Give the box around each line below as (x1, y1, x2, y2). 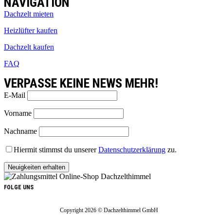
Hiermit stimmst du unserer (14, 145, 98, 154)
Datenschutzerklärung (98, 145, 165, 154)
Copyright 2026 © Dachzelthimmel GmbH (60, 207, 158, 214)
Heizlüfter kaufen (4, 26, 57, 35)
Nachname (4, 127, 37, 136)
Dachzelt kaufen (4, 43, 54, 52)
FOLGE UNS (4, 184, 34, 191)
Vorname (4, 109, 32, 118)
